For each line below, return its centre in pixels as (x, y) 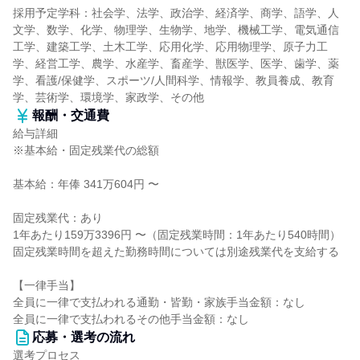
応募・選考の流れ (84, 337)
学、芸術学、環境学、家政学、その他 (108, 97)
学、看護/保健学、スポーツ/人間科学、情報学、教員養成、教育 (174, 80)
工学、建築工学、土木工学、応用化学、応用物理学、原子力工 (170, 47)
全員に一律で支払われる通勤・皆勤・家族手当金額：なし (159, 302)
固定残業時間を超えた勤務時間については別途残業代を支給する (176, 252)
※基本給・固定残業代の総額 (86, 150)
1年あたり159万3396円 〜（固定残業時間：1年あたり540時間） (177, 235)
